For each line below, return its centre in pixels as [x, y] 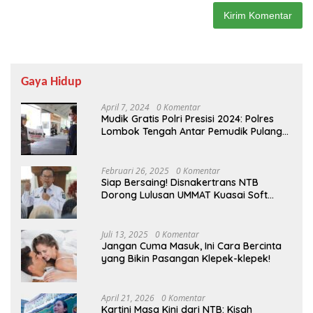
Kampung [124, 144]
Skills [112, 208]
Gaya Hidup [51, 82]
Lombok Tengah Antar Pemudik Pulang [192, 132]
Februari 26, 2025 [135, 171]
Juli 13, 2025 [125, 235]
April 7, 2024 [125, 108]
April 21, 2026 [128, 298]
